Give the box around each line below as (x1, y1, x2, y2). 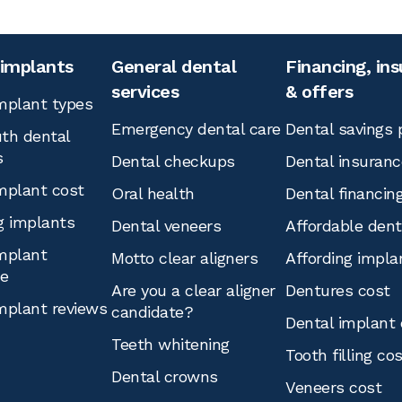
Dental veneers (111, 216, 221, 235)
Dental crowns (111, 367, 218, 386)
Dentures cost (285, 281, 390, 300)
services (111, 81, 179, 102)
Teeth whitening (111, 335, 230, 354)
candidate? (111, 302, 193, 321)
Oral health (111, 184, 195, 203)
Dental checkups (111, 152, 235, 170)
